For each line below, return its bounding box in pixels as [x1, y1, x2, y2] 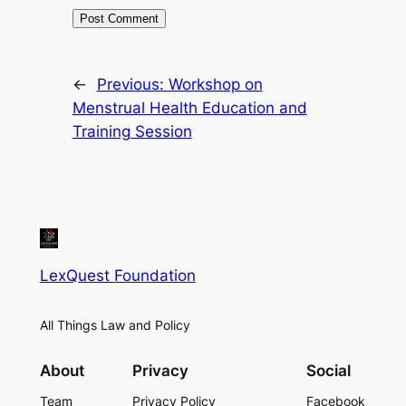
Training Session [72, 121, 192, 140]
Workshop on [168, 74, 263, 93]
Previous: [96, 74, 169, 93]
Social [306, 361, 352, 380]
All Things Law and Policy [39, 317, 190, 333]
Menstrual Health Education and [72, 98, 307, 117]
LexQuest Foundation [39, 266, 196, 285]
